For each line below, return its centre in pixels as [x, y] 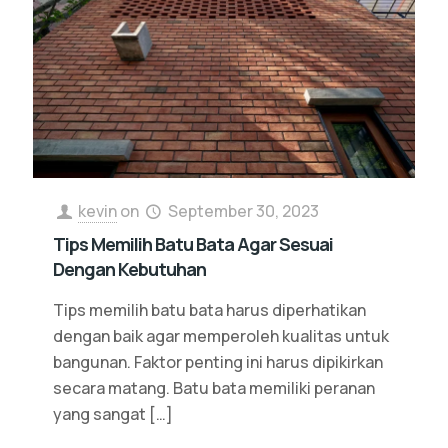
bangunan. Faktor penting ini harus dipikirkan [218, 361]
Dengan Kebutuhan [129, 268]
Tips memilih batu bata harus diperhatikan [209, 309]
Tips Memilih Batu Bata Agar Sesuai [193, 243]
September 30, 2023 [243, 210]
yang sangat [99, 413]
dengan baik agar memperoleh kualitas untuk [221, 335]
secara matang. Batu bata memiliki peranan [214, 387]
